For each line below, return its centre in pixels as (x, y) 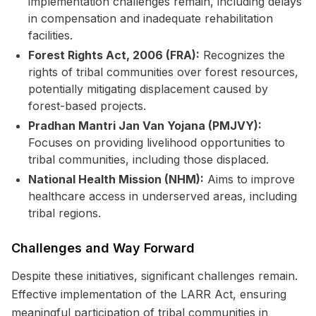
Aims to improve (249, 179)
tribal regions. (65, 213)
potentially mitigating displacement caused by (148, 89)
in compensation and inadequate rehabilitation (151, 18)
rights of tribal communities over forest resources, (163, 72)
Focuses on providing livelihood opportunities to (157, 142)
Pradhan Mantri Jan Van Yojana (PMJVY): (145, 126)
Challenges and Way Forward (103, 248)
